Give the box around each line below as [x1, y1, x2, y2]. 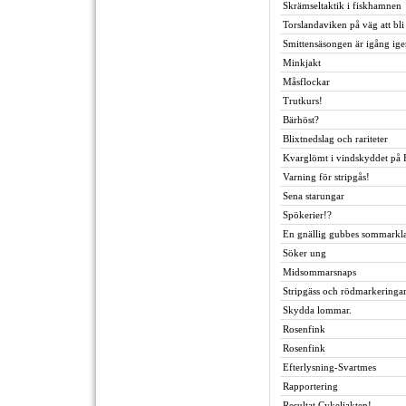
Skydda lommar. [283, 304, 352, 315]
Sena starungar [283, 190, 344, 201]
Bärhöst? [283, 114, 319, 125]
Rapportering [283, 381, 338, 391]
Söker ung [283, 247, 326, 258]
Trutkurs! [283, 95, 323, 106]
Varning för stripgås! [283, 171, 370, 182]
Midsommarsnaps [283, 266, 356, 277]
